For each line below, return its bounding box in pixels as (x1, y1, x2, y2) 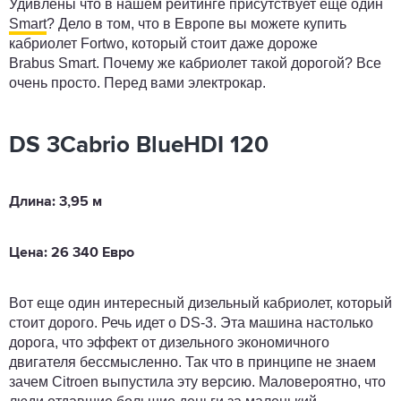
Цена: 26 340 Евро (9, 245, 134, 260)
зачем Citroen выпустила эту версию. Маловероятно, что (9, 373, 386, 389)
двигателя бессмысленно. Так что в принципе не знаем (9, 354, 376, 370)
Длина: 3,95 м (9, 194, 102, 209)
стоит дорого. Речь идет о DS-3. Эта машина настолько (9, 314, 373, 330)
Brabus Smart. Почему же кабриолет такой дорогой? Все (9, 55, 381, 71)
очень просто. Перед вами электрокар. (9, 74, 269, 90)
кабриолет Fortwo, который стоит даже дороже (9, 35, 318, 51)
